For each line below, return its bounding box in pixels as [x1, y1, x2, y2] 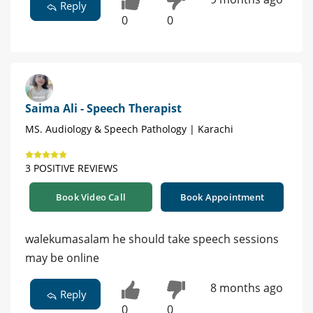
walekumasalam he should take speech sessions [25, 231, 279, 247]
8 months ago [210, 280, 283, 296]
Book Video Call [56, 191, 126, 204]
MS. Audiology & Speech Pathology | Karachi [25, 122, 233, 136]
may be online [25, 250, 99, 266]
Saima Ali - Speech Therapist [25, 101, 182, 117]
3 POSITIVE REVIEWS [25, 161, 118, 175]
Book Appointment [180, 191, 265, 204]
